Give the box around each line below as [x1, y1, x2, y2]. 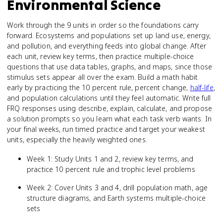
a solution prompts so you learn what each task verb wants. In [7, 114, 212, 123]
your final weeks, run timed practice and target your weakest [7, 124, 205, 134]
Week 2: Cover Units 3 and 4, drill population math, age [27, 183, 208, 192]
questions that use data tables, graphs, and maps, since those [7, 62, 213, 71]
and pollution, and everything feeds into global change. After [7, 41, 207, 51]
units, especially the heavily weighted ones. [7, 135, 147, 144]
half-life [190, 83, 214, 92]
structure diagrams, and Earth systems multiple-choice [27, 193, 206, 203]
